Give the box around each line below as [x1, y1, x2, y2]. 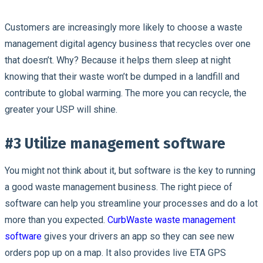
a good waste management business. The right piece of [5, 181, 232, 193]
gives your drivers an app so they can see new [42, 230, 234, 242]
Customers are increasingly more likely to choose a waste [5, 21, 242, 33]
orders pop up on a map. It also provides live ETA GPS [5, 247, 226, 258]
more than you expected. [5, 214, 107, 225]
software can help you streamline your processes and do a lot [5, 197, 258, 209]
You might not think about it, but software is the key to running [5, 164, 255, 176]
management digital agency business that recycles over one [5, 38, 251, 49]
